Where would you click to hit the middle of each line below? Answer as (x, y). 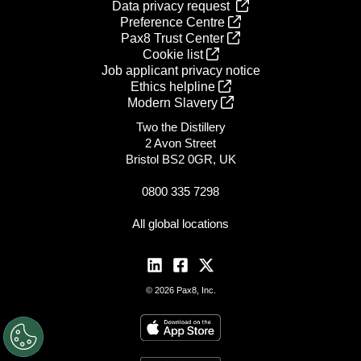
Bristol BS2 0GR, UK (180, 160)
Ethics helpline (174, 87)
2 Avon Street (180, 143)
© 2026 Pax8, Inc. (180, 290)
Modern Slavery (174, 103)
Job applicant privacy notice (180, 71)
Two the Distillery (180, 127)
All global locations (180, 224)
